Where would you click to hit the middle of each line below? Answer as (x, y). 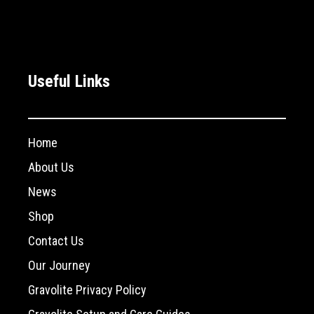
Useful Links (69, 81)
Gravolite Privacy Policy (87, 290)
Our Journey (59, 265)
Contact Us (56, 241)
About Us (51, 167)
